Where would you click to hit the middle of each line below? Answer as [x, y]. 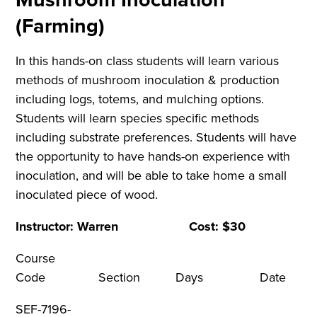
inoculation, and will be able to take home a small [151, 176]
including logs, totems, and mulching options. [140, 99]
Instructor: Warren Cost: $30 [131, 227]
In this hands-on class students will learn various [148, 61]
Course [36, 259]
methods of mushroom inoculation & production [148, 80]
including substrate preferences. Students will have [156, 138]
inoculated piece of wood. [87, 195]
